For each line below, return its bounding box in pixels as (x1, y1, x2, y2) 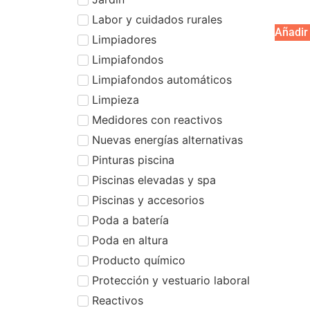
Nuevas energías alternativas (92, 132, 243, 147)
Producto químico (92, 253, 185, 267)
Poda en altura (92, 232, 168, 247)
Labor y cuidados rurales (92, 12, 222, 26)
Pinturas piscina (92, 152, 174, 167)
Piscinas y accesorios (92, 192, 204, 207)
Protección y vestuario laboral (92, 273, 250, 287)
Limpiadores (92, 32, 156, 46)
